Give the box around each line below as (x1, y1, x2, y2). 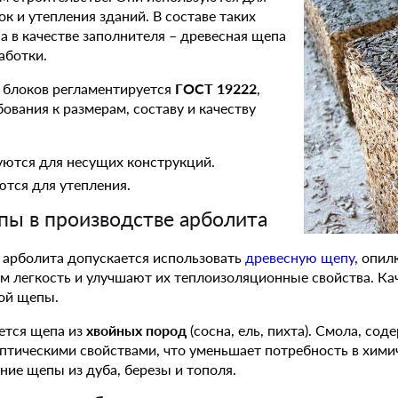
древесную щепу (245, 248, 354, 266)
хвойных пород (86, 321, 187, 338)
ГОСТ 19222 (175, 79, 257, 97)
